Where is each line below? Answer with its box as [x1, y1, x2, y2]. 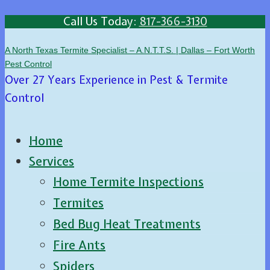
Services [29, 152, 74, 169]
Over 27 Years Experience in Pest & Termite [5, 72, 228, 87]
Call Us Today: [63, 13, 139, 29]
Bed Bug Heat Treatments [53, 215, 201, 232]
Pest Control [5, 58, 52, 69]
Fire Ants [53, 236, 105, 253]
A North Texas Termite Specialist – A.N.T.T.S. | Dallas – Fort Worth [5, 45, 255, 55]
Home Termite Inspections [53, 173, 204, 190]
